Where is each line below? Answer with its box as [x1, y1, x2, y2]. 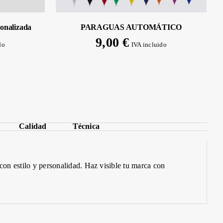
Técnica [72, 122, 100, 131]
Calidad [18, 122, 47, 131]
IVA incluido [131, 41, 167, 48]
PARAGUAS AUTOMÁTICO [80, 22, 182, 31]
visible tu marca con [98, 161, 165, 170]
